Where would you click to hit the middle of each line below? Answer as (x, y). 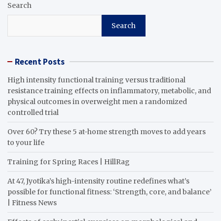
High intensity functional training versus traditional (96, 80)
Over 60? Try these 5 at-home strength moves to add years (107, 132)
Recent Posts (40, 62)
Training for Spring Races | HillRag (69, 162)
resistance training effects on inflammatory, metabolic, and (109, 91)
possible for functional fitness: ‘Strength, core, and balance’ (110, 192)
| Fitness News (32, 203)
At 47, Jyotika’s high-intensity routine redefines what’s (98, 181)
